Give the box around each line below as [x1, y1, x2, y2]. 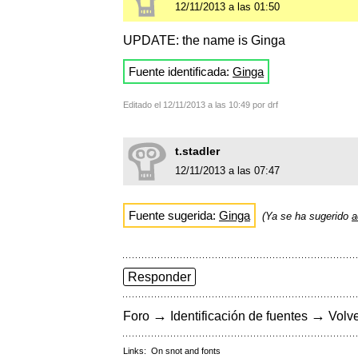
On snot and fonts [151, 346, 221, 356]
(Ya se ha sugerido [262, 210, 352, 223]
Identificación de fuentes [170, 309, 308, 324]
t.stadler [175, 145, 220, 158]
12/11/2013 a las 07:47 [175, 165, 280, 177]
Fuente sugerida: [129, 209, 219, 223]
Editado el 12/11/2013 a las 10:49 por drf [123, 100, 278, 110]
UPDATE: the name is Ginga [123, 34, 285, 48]
